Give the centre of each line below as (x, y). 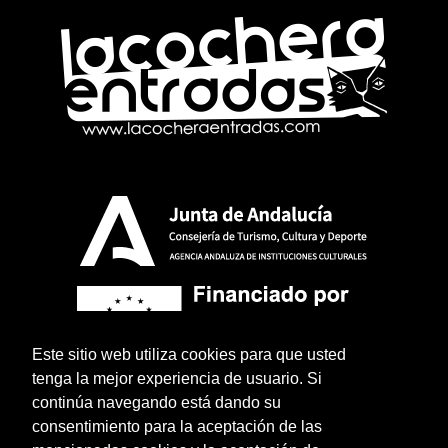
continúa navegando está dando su (156, 402)
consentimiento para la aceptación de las (177, 426)
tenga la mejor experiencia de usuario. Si (177, 378)
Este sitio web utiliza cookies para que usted (189, 354)
